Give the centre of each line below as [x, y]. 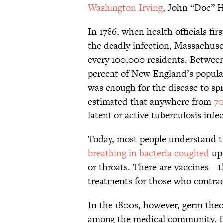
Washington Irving [125, 8]
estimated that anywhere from [151, 102]
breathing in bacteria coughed [150, 153]
